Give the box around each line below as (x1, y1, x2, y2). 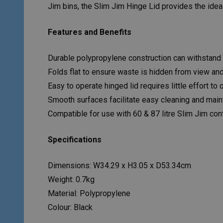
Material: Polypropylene (48, 189, 130, 198)
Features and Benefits (48, 27, 131, 37)
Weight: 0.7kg (48, 175, 95, 184)
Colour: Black (48, 203, 93, 212)
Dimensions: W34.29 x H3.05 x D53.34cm (48, 161, 191, 170)
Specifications (48, 135, 102, 144)
